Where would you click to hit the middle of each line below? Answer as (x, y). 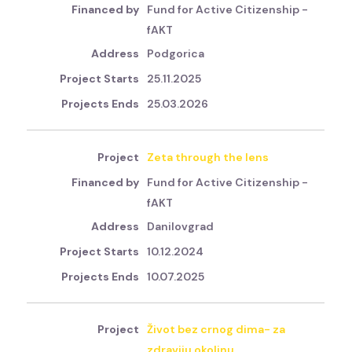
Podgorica (176, 54)
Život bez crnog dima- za (216, 330)
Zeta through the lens (208, 157)
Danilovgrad (181, 226)
